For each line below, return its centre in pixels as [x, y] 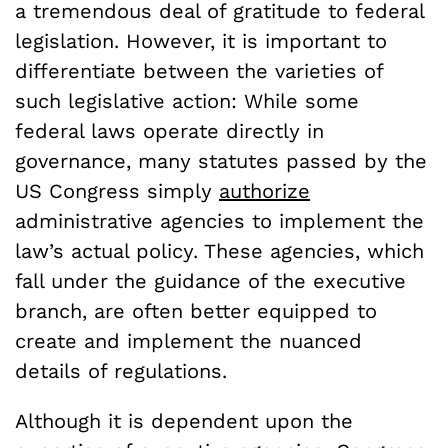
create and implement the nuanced [188, 340]
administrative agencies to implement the [219, 220]
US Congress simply [117, 190]
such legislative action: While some [187, 100]
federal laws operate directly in [169, 130]
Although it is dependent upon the [184, 420]
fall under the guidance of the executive [210, 280]
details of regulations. [121, 370]
